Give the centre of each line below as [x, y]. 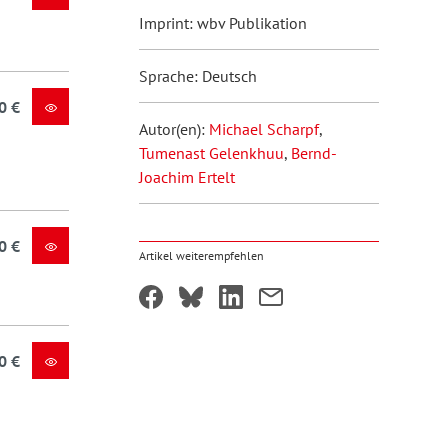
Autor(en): [173, 129]
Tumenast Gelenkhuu [211, 153]
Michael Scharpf [263, 129]
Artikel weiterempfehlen [201, 255]
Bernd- [313, 153]
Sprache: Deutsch [197, 76]
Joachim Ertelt [186, 177]
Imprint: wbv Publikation [222, 23]
